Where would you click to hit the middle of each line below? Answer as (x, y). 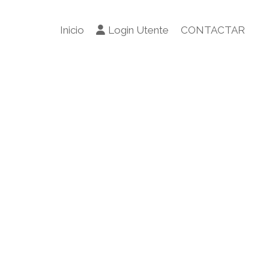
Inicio (72, 30)
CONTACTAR (213, 30)
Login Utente (138, 30)
